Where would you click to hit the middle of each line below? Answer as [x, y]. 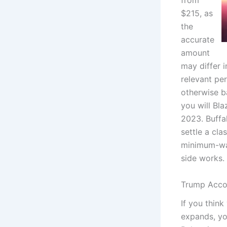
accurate [198, 40]
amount [195, 53]
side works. [203, 158]
